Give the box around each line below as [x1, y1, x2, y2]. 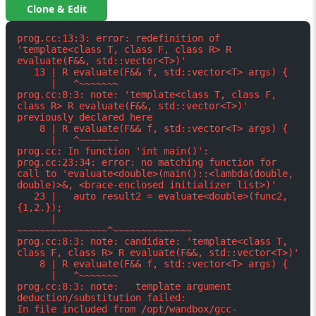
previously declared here [17, 111, 152, 123]
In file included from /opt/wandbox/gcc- [17, 303, 237, 315]
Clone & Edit [26, 2, 87, 16]
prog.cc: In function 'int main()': [17, 145, 209, 157]
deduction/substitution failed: [17, 292, 186, 303]
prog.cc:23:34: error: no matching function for [17, 157, 276, 168]
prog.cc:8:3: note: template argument [17, 281, 231, 292]
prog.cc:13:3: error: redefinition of [17, 32, 220, 44]
